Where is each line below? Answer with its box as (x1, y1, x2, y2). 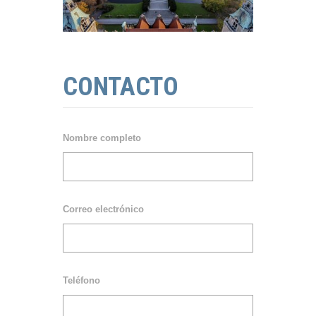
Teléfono (63, 275, 100, 286)
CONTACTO (63, 72, 178, 102)
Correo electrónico (63, 204, 144, 215)
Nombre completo (63, 133, 141, 144)
